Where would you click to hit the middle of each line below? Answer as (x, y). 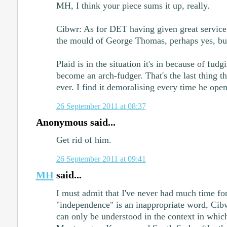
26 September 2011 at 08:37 (101, 106)
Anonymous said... (75, 122)
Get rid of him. (84, 140)
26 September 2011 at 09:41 (101, 159)
